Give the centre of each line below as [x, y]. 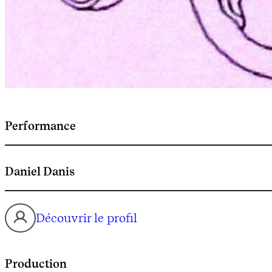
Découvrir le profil [87, 218]
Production [36, 263]
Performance [40, 125]
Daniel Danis [40, 171]
